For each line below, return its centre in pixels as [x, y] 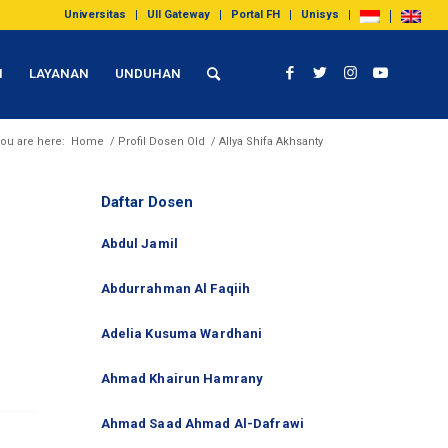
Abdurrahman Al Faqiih [175, 288]
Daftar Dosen [146, 201]
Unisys [320, 14]
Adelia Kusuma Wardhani [181, 333]
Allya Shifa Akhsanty [271, 141]
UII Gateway [179, 14]
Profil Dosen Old [161, 141]
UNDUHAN [148, 73]
